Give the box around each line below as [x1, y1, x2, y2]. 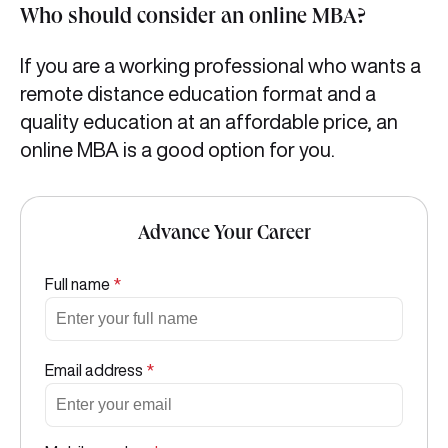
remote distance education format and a [20, 83, 376, 104]
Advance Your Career [137, 225, 311, 245]
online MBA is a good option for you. [20, 139, 339, 160]
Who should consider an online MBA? [20, 8, 366, 30]
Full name [45, 276, 113, 292]
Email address [45, 362, 146, 378]
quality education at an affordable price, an [20, 111, 398, 132]
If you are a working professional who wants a [20, 55, 421, 76]
